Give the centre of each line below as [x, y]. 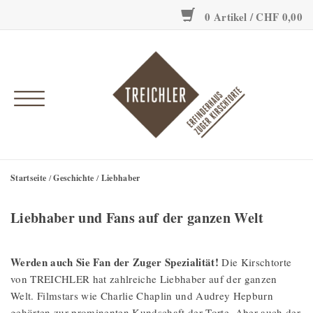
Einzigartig [39, 92]
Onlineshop [40, 18]
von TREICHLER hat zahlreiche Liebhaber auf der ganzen [144, 279]
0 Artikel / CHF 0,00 [252, 17]
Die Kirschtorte [255, 262]
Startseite [29, 178]
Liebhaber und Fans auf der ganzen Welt [137, 218]
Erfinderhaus [45, 55]
